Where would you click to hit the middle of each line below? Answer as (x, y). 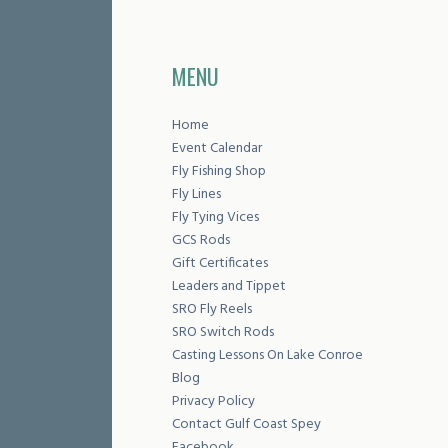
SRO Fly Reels (212, 309)
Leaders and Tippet (229, 286)
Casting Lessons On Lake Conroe (267, 355)
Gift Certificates (220, 263)
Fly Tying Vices (215, 217)
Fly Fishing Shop (219, 171)
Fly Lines (196, 194)
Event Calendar (217, 148)
